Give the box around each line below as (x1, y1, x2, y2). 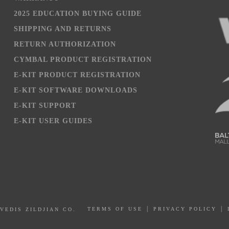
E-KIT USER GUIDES (13, 117, 93, 125)
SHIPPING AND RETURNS (13, 25, 111, 33)
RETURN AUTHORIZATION (13, 40, 116, 49)
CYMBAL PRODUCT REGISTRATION (13, 56, 152, 64)
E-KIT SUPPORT (13, 102, 76, 110)
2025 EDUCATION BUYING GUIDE (13, 10, 142, 18)
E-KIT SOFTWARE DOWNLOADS (13, 86, 138, 95)
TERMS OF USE (87, 206, 143, 212)
